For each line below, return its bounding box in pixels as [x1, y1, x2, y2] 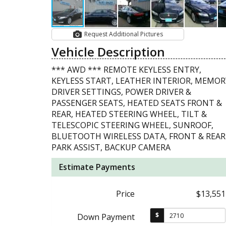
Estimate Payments [59, 161, 135, 173]
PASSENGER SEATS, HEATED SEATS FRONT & [51, 97, 222, 108]
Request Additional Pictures [140, 30, 163, 38]
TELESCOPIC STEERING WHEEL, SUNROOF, [51, 120, 213, 131]
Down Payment [77, 211, 135, 222]
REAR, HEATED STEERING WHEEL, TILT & [51, 108, 207, 120]
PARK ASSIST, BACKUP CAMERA [51, 142, 171, 153]
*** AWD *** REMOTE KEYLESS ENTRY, [51, 64, 201, 75]
